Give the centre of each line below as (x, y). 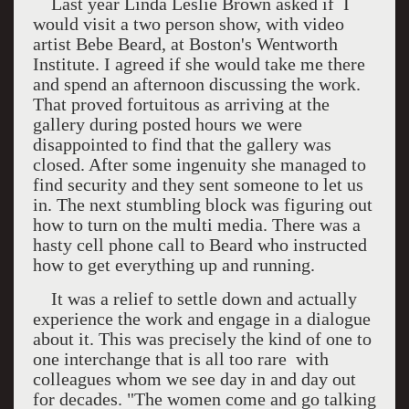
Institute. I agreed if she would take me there (199, 64)
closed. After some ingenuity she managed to (199, 164)
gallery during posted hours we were (167, 124)
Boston (215, 44)
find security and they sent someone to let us (198, 184)
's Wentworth (289, 44)
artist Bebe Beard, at (110, 44)
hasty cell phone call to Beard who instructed (199, 245)
